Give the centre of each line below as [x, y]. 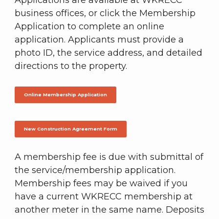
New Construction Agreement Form [70, 129]
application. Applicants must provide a [99, 40]
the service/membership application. [95, 170]
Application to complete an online [89, 27]
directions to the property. [71, 66]
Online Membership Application [65, 94]
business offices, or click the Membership [105, 13]
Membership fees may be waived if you [101, 184]
